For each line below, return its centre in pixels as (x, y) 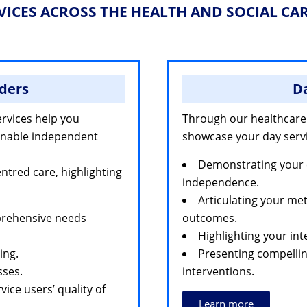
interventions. (218, 271)
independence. (221, 182)
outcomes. (210, 218)
